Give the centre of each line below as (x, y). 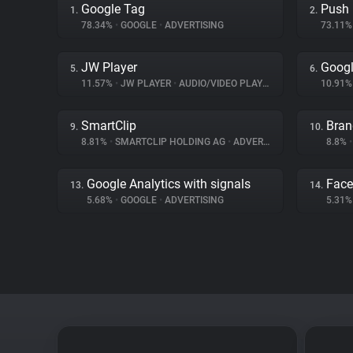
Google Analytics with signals (169, 184)
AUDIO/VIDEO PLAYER (219, 84)
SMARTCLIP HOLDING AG (170, 142)
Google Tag (113, 9)
